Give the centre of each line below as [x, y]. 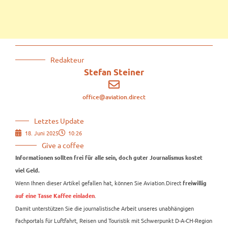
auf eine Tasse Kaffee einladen [55, 196]
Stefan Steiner [114, 72]
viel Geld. [27, 171]
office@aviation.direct [114, 97]
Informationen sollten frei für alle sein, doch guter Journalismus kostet [109, 158]
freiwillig [194, 183]
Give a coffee [63, 145]
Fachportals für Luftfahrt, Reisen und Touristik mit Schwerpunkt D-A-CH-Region [114, 221]
